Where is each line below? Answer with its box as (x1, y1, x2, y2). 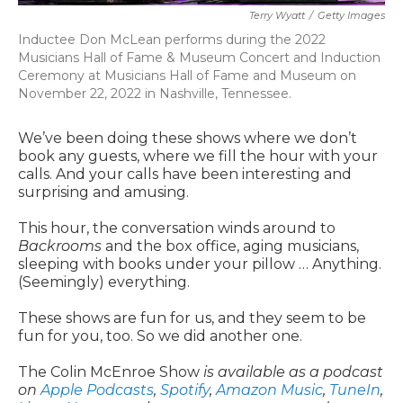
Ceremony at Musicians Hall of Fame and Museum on (18, 67, 356, 84)
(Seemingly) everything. (18, 273, 190, 291)
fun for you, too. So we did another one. (18, 327, 302, 345)
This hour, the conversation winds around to (18, 219, 336, 237)
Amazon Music (216, 381, 323, 399)
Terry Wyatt (249, 8, 305, 22)
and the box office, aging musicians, (102, 237, 359, 255)
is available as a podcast (203, 363, 383, 381)
